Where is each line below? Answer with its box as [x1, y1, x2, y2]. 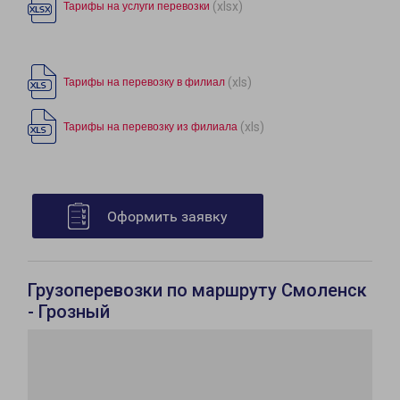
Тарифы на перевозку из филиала [63, 121, 237, 134]
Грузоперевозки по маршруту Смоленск [28, 279, 367, 302]
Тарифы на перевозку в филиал [63, 76, 225, 89]
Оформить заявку [107, 208, 228, 226]
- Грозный [28, 301, 110, 323]
